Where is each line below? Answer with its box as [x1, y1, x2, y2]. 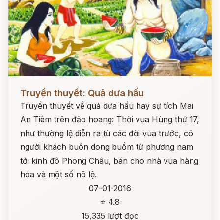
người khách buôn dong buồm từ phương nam [20, 142, 193, 152]
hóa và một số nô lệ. [20, 169, 97, 179]
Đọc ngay [8, 81, 44, 90]
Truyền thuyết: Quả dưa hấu [20, 87, 144, 99]
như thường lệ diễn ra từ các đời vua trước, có [20, 128, 193, 138]
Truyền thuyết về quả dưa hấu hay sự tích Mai [20, 101, 193, 110]
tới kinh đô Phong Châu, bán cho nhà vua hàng [20, 156, 198, 165]
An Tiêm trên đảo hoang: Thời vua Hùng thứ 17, [20, 114, 199, 124]
